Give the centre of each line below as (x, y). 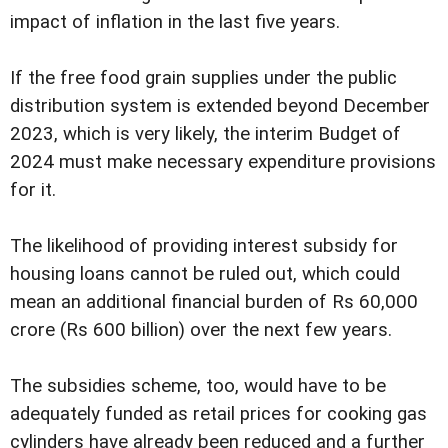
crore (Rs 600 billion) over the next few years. (201, 330)
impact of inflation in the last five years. (175, 22)
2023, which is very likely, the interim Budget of (205, 134)
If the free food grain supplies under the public (203, 78)
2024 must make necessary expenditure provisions (223, 162)
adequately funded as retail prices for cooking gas (218, 414)
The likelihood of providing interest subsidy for (204, 246)
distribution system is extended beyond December (220, 106)
